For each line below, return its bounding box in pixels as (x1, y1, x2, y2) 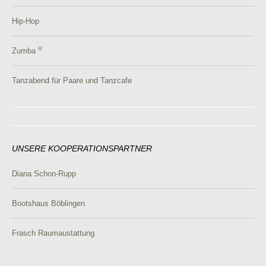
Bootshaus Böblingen (12, 198, 85, 208)
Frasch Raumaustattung (12, 228, 94, 237)
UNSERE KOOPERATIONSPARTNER (12, 143, 152, 153)
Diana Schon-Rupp (12, 169, 76, 178)
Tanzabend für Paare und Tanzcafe (12, 75, 132, 85)
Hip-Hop (12, 16, 39, 26)
